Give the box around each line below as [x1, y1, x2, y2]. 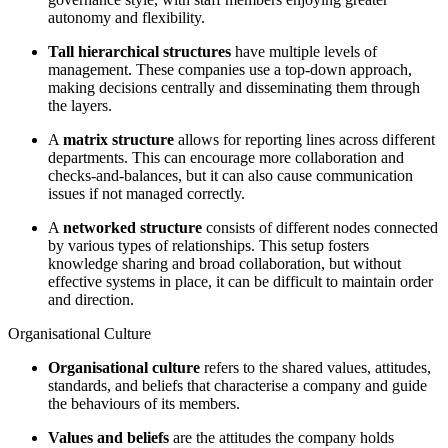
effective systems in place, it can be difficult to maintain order [48, 273, 433, 291]
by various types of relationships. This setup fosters [48, 237, 369, 255]
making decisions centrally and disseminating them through [48, 79, 420, 97]
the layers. [48, 97, 112, 115]
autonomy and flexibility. [48, 9, 205, 27]
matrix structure [63, 131, 174, 149]
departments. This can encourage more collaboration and [48, 149, 404, 167]
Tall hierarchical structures [48, 43, 231, 61]
